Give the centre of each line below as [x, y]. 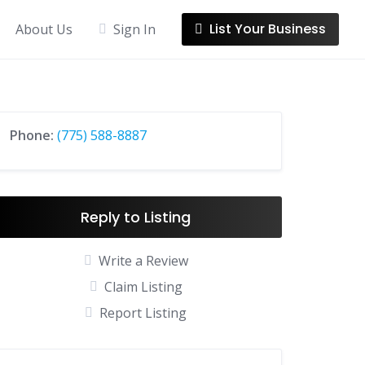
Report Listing [143, 313]
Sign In [134, 29]
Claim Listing [143, 287]
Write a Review [143, 261]
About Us [44, 29]
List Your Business [268, 29]
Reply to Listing [136, 217]
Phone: [34, 135]
